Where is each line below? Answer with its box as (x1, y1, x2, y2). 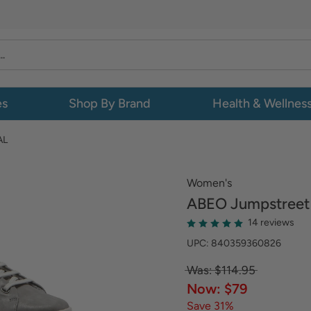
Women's (187, 176, 232, 190)
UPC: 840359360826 (187, 237, 281, 249)
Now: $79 (187, 280, 247, 297)
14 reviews (248, 217, 294, 228)
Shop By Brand (69, 96, 151, 111)
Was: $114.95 (187, 263, 255, 277)
